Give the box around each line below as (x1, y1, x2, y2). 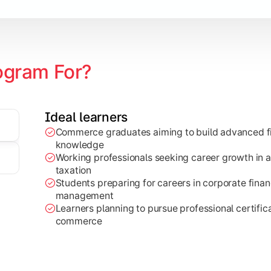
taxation (55, 165, 92, 177)
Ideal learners (44, 109, 128, 125)
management (55, 190, 114, 202)
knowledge (55, 139, 104, 151)
